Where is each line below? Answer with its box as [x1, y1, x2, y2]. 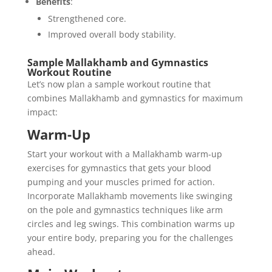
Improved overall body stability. [47, 28, 176, 40]
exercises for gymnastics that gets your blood [27, 161, 211, 174]
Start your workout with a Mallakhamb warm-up [27, 148, 222, 160]
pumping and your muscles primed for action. [27, 175, 215, 188]
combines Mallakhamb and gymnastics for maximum [27, 92, 243, 104]
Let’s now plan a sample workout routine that [27, 78, 211, 90]
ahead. [27, 245, 55, 257]
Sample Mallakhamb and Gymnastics [27, 55, 208, 69]
